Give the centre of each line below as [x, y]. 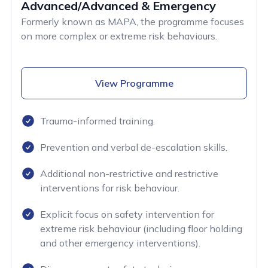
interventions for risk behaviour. [110, 188]
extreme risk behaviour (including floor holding [141, 229]
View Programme [134, 83]
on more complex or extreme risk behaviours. [119, 36]
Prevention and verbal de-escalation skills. [134, 147]
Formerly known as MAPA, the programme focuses [133, 22]
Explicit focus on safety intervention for [127, 214]
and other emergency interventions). [120, 243]
